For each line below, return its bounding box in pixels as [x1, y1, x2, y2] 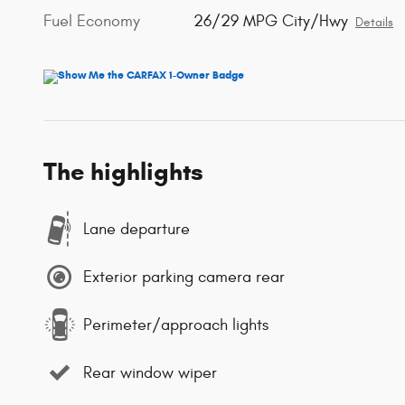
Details [355, 15, 394, 31]
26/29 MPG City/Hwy [193, 12, 349, 32]
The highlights [43, 156, 203, 188]
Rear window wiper [83, 363, 217, 382]
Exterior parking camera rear [83, 267, 285, 287]
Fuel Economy [43, 12, 140, 32]
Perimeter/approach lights [83, 315, 268, 334]
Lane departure [83, 219, 190, 239]
